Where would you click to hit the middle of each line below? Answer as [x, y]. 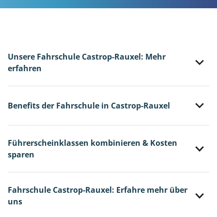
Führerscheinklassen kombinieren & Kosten [93, 143]
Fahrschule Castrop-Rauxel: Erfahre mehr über [98, 190]
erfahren [25, 68]
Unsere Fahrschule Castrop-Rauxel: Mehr [87, 57]
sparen [21, 155]
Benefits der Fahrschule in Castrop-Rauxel [89, 106]
